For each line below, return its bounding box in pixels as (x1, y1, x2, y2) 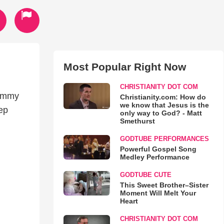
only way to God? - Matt (119, 109, 202, 117)
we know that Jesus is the (119, 101, 209, 109)
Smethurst (119, 117, 155, 125)
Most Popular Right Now (63, 61, 186, 72)
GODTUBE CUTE (119, 171, 171, 178)
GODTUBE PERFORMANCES (119, 135, 209, 142)
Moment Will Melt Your (119, 189, 196, 197)
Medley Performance (119, 153, 189, 161)
